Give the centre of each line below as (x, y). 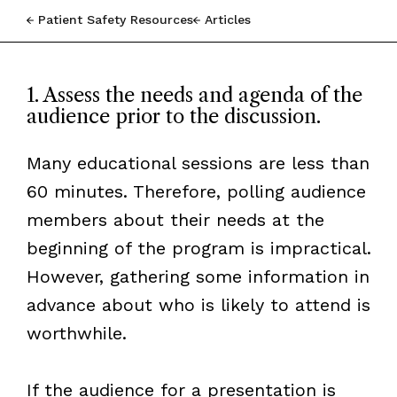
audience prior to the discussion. (173, 116)
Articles (227, 19)
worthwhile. (76, 333)
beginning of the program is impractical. (198, 248)
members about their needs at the (175, 219)
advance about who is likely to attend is (198, 304)
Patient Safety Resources (115, 19)
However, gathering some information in (198, 276)
